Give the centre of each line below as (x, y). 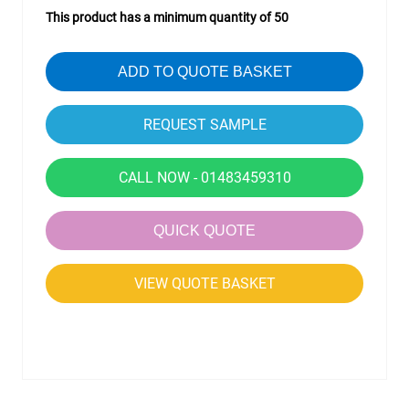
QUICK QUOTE (204, 231)
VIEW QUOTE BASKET (204, 283)
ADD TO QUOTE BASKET (204, 72)
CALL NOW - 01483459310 (204, 178)
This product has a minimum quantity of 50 (167, 17)
